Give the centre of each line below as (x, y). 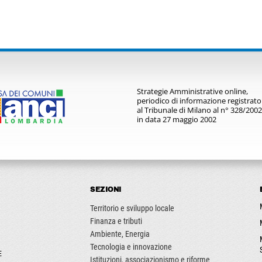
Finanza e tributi (116, 221)
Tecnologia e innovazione (131, 247)
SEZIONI (108, 189)
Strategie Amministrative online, (192, 91)
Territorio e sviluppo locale (132, 208)
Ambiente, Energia (120, 234)
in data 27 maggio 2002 (177, 119)
